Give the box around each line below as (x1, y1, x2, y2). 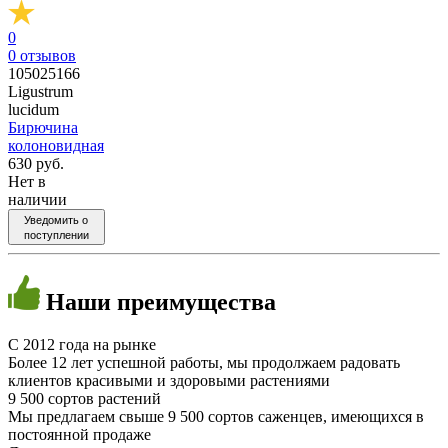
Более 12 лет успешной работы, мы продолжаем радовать (8, 353, 400, 371)
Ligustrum (8, 82, 73, 100)
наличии (8, 190, 67, 208)
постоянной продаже (8, 425, 151, 443)
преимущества (117, 288, 276, 315)
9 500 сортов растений (8, 389, 161, 407)
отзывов (20, 46, 76, 64)
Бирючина (8, 118, 78, 136)
